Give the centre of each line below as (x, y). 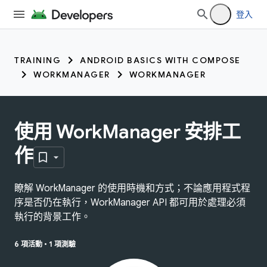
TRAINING (38, 60)
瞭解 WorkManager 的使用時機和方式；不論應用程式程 (132, 188)
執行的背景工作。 (52, 217)
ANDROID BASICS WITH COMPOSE (160, 60)
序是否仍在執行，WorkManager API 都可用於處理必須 (130, 202)
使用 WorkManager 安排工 (127, 132)
